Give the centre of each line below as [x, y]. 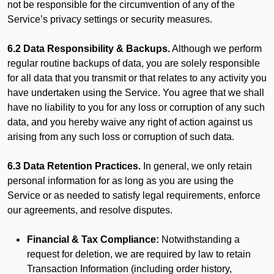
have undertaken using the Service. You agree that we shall [136, 93]
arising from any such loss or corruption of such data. [121, 137]
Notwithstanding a [201, 239]
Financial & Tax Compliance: [94, 239]
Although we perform [216, 49]
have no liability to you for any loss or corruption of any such [136, 107]
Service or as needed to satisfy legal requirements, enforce [134, 195]
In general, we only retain [196, 166]
